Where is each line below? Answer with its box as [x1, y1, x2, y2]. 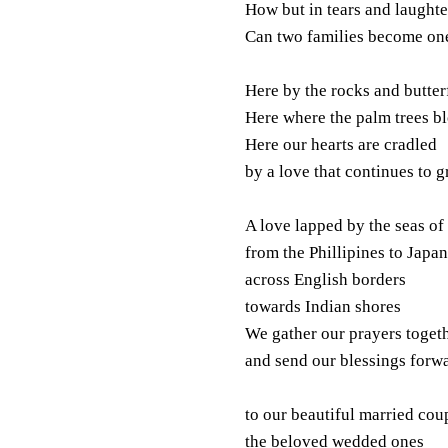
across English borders [244, 269, 406, 289]
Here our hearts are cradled [244, 134, 437, 154]
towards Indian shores [244, 296, 401, 316]
